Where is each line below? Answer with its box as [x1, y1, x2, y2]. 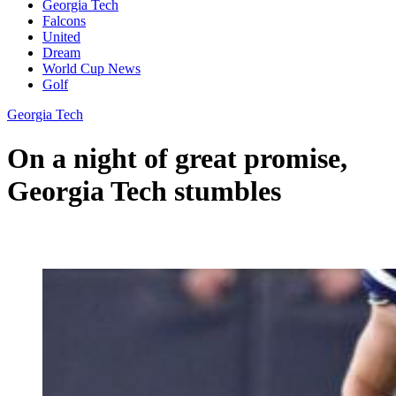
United [42, 29, 80, 45]
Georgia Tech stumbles [7, 174, 281, 207]
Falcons [42, 13, 86, 29]
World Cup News [42, 61, 141, 77]
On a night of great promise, [7, 141, 347, 174]
